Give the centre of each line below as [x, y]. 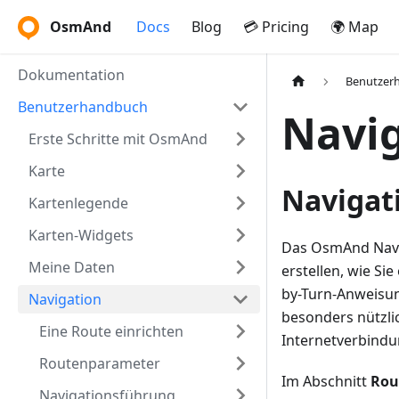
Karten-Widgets [81, 235]
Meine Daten [72, 267]
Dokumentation [71, 75]
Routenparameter [100, 363]
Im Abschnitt [326, 382]
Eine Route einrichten [111, 331]
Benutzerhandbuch [83, 107]
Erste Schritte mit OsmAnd [118, 139]
